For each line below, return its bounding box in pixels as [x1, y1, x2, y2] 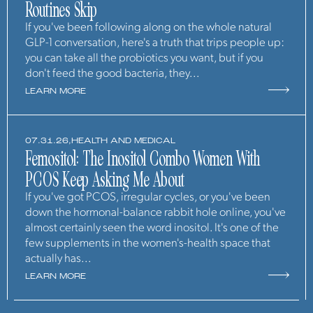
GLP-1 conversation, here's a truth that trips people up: [25, 37, 284, 50]
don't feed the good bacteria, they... [25, 68, 200, 80]
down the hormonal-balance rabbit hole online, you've [25, 207, 286, 219]
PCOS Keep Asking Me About [25, 167, 184, 193]
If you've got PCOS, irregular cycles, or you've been [25, 191, 270, 204]
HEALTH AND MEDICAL [71, 138, 175, 146]
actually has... [25, 253, 92, 265]
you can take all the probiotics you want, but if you [25, 52, 263, 65]
